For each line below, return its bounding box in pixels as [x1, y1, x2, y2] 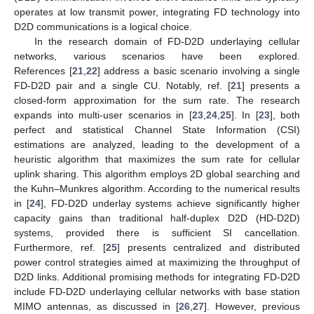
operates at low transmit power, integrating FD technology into [14, 6, 300, 18]
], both [269, 109, 300, 121]
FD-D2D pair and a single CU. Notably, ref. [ [14, 79, 231, 91]
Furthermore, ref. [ [14, 241, 106, 253]
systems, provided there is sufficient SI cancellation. [14, 226, 300, 238]
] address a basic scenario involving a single [97, 64, 300, 76]
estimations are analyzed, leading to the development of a [14, 138, 300, 150]
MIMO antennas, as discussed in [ [14, 300, 179, 312]
